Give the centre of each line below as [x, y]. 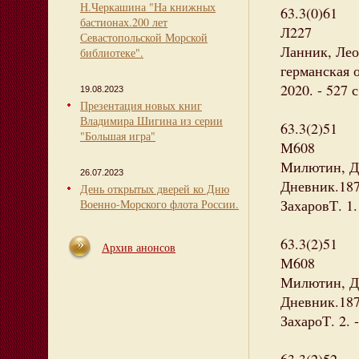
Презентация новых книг [141, 105]
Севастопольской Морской [144, 37]
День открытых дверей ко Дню [155, 189]
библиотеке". [112, 52]
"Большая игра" [118, 136]
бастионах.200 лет [124, 22]
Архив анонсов [139, 247]
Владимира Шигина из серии [151, 121]
